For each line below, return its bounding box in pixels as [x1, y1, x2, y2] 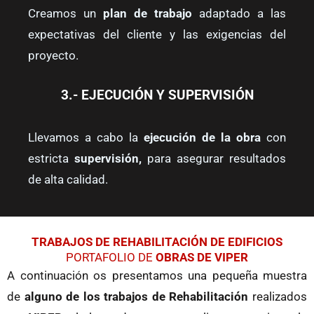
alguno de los [24, 289, 100, 303]
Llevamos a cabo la [28, 130, 144, 145]
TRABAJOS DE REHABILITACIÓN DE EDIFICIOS [32, 234, 282, 249]
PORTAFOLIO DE [66, 250, 156, 264]
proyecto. [28, 48, 78, 63]
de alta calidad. [28, 172, 108, 187]
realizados [248, 289, 308, 303]
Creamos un [28, 6, 103, 21]
